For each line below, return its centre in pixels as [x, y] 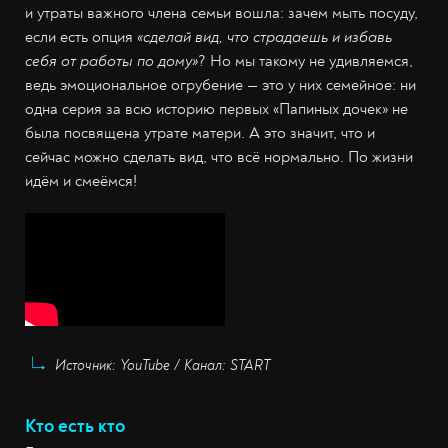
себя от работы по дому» [111, 61]
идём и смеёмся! [81, 181]
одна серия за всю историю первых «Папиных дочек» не [216, 109]
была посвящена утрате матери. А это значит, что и [200, 133]
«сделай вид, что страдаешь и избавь [264, 37]
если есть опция [81, 37]
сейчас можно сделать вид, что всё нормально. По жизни [219, 157]
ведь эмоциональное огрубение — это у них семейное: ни [220, 85]
